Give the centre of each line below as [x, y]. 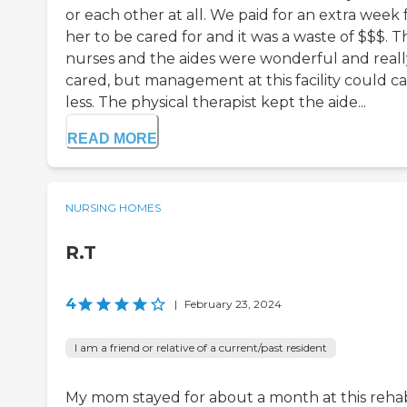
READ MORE [112, 139]
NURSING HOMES [113, 208]
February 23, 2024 [233, 304]
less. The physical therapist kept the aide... [216, 103]
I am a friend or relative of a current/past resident [201, 348]
